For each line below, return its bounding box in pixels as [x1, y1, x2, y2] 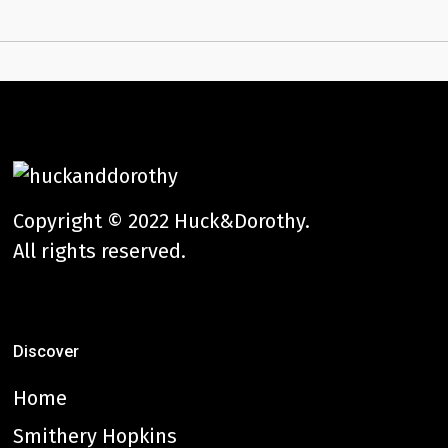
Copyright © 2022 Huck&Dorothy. [13, 209, 311, 233]
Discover [13, 342, 80, 361]
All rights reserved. [13, 239, 187, 263]
